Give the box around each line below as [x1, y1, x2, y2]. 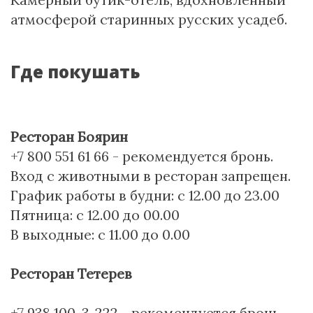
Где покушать [10, 60, 140, 83]
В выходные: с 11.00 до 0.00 [10, 226, 190, 243]
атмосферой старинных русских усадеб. [10, 10, 287, 28]
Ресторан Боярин [10, 128, 128, 145]
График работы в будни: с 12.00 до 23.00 [10, 187, 279, 204]
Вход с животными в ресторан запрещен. [10, 167, 291, 184]
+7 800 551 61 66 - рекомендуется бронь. [10, 147, 273, 165]
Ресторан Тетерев [10, 265, 132, 282]
